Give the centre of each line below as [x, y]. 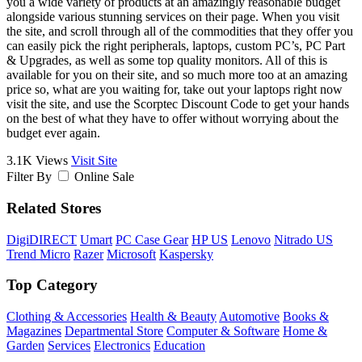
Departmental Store [114, 331]
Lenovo [251, 239]
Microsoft [131, 254]
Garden [25, 346]
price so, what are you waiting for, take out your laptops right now [175, 90]
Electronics [122, 346]
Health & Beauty [173, 317]
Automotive [249, 317]
